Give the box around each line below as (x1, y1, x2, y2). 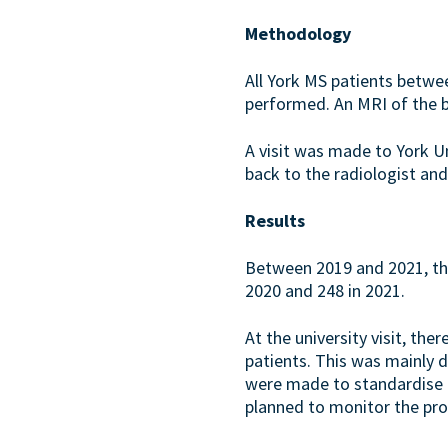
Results (245, 209, 306, 232)
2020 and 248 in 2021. (245, 279, 406, 302)
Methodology (245, 22, 352, 45)
